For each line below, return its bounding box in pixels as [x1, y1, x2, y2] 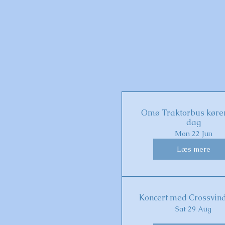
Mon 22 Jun [174, 129, 212, 138]
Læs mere [176, 144, 210, 154]
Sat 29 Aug [175, 204, 212, 213]
